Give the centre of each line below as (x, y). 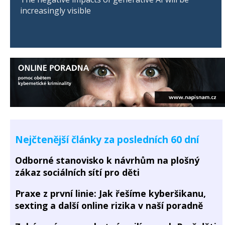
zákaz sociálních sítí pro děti (77, 173)
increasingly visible (55, 10)
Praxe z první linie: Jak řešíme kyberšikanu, (110, 193)
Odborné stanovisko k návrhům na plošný (107, 160)
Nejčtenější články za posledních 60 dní (107, 140)
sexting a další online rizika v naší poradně (109, 205)
